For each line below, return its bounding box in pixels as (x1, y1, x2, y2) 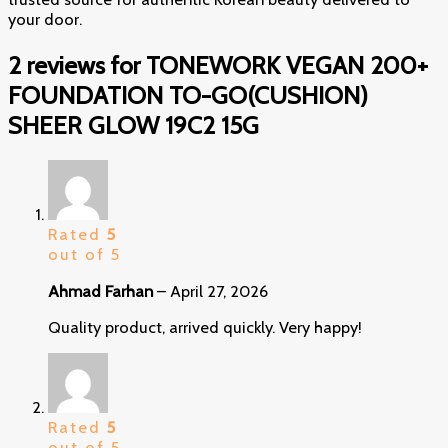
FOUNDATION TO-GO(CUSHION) (8, 79, 368, 110)
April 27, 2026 (170, 280, 268, 301)
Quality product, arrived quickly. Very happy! (48, 316, 362, 337)
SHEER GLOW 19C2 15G (8, 109, 259, 140)
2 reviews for (8, 49, 146, 80)
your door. (8, 9, 82, 30)
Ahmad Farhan (48, 280, 157, 301)
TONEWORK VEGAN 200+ (146, 49, 428, 80)
